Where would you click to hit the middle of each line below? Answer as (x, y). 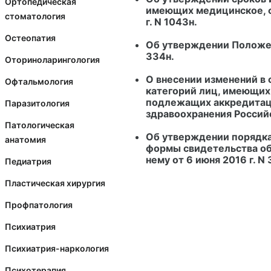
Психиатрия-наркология (57, 248)
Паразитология (37, 103)
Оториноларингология (52, 60)
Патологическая (40, 125)
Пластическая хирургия (55, 183)
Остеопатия (30, 38)
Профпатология (39, 205)
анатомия (25, 139)
